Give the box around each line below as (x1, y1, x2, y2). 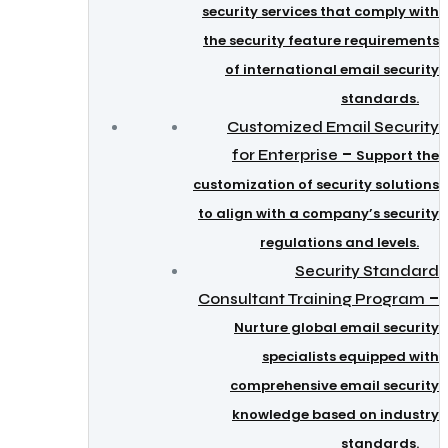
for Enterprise (232, 146, 338, 164)
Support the (356, 146, 439, 165)
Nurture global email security (234, 318, 439, 337)
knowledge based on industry (232, 405, 439, 424)
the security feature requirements (203, 31, 439, 50)
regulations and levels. (260, 233, 419, 252)
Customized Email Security (227, 118, 439, 136)
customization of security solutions (193, 175, 439, 194)
